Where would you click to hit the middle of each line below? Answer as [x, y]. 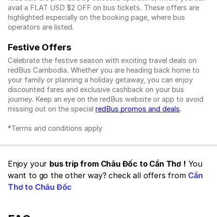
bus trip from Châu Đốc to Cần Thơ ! [118, 164]
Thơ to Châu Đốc [40, 187]
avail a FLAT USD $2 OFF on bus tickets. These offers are [103, 8]
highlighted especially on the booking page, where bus [96, 17]
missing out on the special [52, 109]
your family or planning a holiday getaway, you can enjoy [100, 80]
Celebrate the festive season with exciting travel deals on [102, 61]
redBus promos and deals [138, 109]
